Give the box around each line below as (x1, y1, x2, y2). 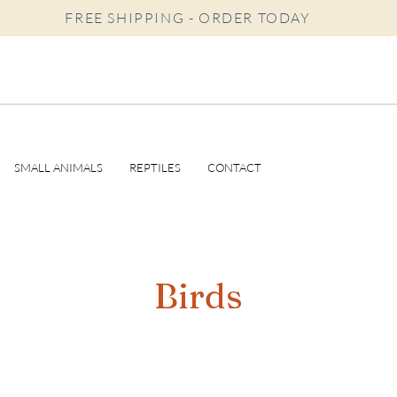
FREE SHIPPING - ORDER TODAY (65, 9, 311, 27)
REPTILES (129, 160, 181, 175)
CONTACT (207, 160, 261, 175)
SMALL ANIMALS (14, 160, 103, 175)
